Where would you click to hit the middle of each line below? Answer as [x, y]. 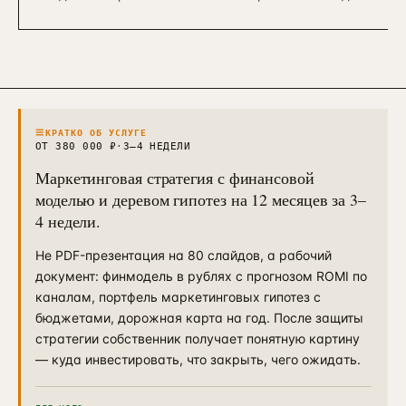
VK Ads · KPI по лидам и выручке [132, 77]
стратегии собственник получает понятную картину [198, 338]
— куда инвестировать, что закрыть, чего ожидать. [198, 359]
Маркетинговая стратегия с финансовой [175, 178]
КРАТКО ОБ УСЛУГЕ [96, 132]
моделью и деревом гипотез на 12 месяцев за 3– [201, 199]
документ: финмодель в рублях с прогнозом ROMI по [201, 276]
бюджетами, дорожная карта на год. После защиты [199, 318]
